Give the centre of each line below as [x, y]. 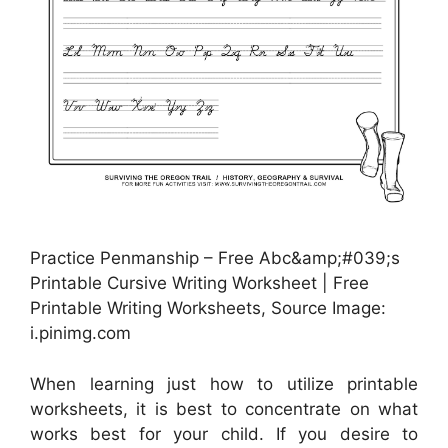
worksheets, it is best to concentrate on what [224, 408]
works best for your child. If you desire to [224, 433]
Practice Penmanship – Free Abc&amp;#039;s [215, 258]
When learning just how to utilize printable [224, 383]
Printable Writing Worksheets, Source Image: [208, 308]
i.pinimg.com [80, 333]
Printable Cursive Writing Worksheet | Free [199, 283]
